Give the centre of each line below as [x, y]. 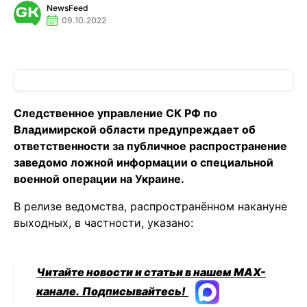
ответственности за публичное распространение [150, 146]
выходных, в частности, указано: [103, 223]
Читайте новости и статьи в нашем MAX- [151, 272]
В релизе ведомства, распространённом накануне [150, 206]
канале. [58, 291]
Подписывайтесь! [134, 291]
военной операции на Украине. [99, 179]
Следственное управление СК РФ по [115, 113]
